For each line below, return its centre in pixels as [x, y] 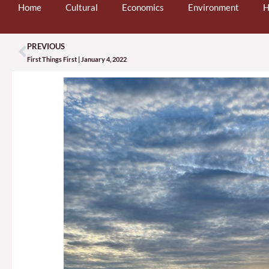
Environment [213, 7]
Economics [143, 7]
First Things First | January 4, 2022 [77, 59]
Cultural [82, 7]
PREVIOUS [46, 46]
